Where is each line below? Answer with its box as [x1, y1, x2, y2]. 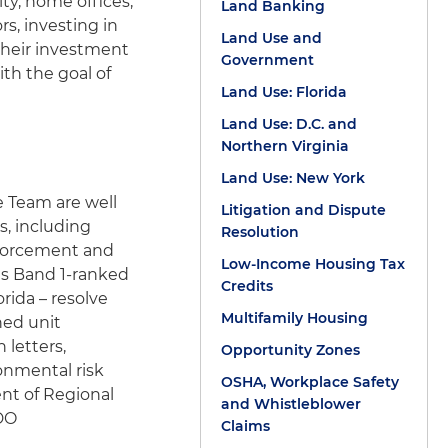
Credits [220, 277, 273, 295]
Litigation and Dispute [220, 201, 386, 219]
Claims [220, 417, 270, 435]
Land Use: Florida [220, 83, 347, 101]
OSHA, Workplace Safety [220, 373, 399, 391]
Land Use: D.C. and [220, 115, 357, 133]
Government [220, 51, 314, 69]
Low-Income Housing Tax [220, 255, 405, 273]
